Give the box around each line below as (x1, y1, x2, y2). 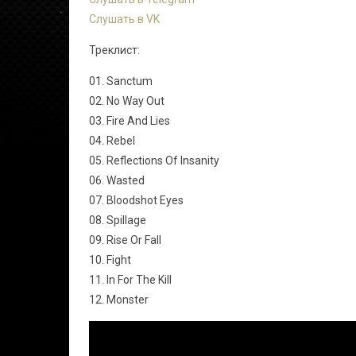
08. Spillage (89, 214, 146, 226)
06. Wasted (89, 174, 145, 187)
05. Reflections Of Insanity (89, 154, 219, 167)
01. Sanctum (89, 75, 153, 87)
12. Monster (89, 293, 149, 306)
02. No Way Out (89, 95, 164, 107)
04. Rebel (89, 134, 135, 147)
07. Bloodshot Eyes (89, 194, 184, 207)
